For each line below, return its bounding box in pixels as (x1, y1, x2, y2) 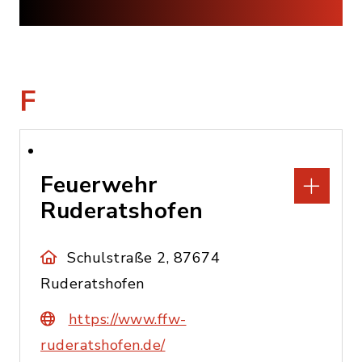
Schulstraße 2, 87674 (67, 248, 221, 267)
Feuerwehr (40, 170, 158, 200)
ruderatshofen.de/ (40, 335, 166, 355)
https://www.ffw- (68, 309, 187, 329)
